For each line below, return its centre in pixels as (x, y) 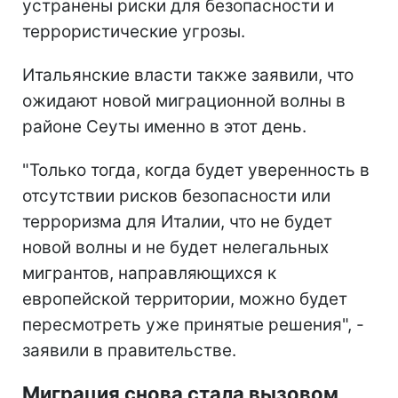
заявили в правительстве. (129, 350)
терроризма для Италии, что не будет (177, 221)
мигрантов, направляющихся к (149, 273)
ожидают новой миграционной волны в (184, 100)
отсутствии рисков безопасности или (176, 195)
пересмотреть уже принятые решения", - (193, 324)
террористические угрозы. (134, 31)
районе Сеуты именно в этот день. (164, 126)
